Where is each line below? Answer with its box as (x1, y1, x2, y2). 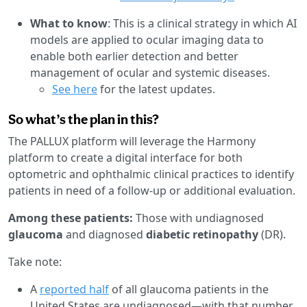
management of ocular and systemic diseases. (30, 64, 270, 80)
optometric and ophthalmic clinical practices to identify (8, 166, 294, 182)
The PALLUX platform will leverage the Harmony (8, 133, 256, 149)
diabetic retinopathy (146, 226, 258, 242)
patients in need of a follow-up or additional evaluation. (8, 182, 295, 198)
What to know (30, 15, 108, 31)
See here (52, 81, 97, 97)
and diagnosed (66, 226, 146, 242)
